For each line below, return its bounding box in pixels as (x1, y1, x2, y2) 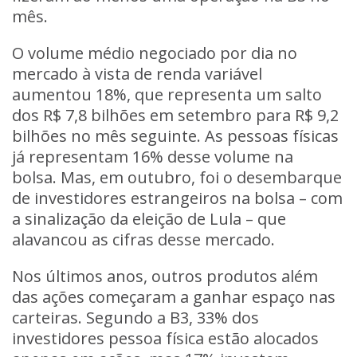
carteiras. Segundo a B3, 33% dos (12, 307, 259, 328)
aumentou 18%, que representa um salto (12, 84, 322, 105)
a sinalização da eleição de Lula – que (12, 208, 286, 229)
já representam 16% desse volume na (12, 146, 293, 167)
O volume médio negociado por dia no (12, 42, 297, 64)
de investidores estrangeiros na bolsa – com (12, 187, 343, 209)
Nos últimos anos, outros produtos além (12, 265, 318, 287)
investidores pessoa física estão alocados (12, 328, 319, 349)
